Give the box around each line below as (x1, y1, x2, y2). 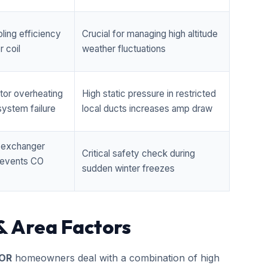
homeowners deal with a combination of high (12, 252, 220, 264)
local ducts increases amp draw (82, 103, 212, 114)
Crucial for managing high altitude (82, 28, 218, 39)
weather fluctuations (82, 43, 166, 54)
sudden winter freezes (82, 163, 175, 174)
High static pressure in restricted (82, 88, 216, 99)
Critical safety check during (82, 148, 195, 159)
